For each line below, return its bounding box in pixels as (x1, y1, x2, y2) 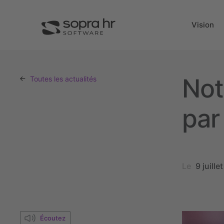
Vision (191, 20, 214, 29)
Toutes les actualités (28, 74, 96, 83)
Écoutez (40, 213, 65, 222)
